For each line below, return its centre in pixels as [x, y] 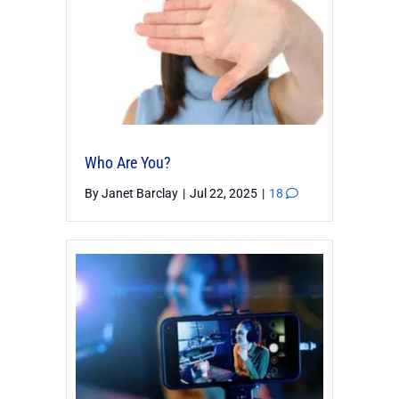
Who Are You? [128, 163]
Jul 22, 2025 [225, 194]
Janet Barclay [140, 194]
